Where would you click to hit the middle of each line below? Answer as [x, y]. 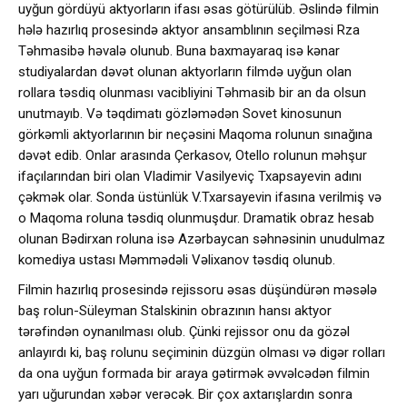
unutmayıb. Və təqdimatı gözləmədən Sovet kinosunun [180, 114]
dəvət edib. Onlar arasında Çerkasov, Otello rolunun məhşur [193, 155]
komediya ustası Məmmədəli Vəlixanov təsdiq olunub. [177, 260]
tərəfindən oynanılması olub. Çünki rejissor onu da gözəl [184, 332]
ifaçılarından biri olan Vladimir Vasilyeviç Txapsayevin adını [190, 176]
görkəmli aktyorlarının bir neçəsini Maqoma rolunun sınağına [195, 134]
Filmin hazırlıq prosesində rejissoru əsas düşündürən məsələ [198, 290]
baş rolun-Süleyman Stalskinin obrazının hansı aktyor [175, 311]
